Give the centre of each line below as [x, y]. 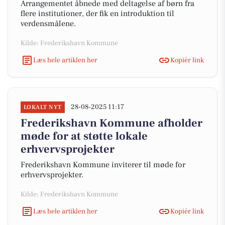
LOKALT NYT [43, 107]
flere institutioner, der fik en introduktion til [97, 14]
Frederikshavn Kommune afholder [111, 123]
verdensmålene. [48, 24]
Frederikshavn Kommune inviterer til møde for [103, 165]
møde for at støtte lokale [84, 136]
